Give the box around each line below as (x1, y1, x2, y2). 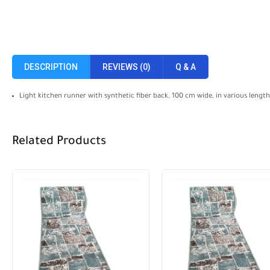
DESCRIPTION (24, 62, 78, 72)
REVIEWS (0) (102, 62, 151, 72)
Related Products (12, 136, 106, 149)
